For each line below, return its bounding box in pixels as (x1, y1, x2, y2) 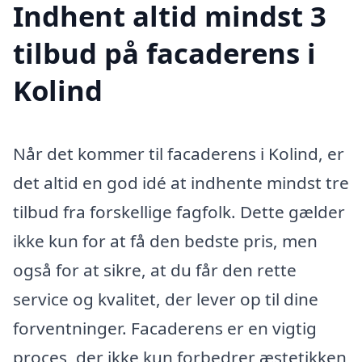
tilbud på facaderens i (13, 33, 316, 72)
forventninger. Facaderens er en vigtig (13, 316, 317, 339)
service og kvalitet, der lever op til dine (13, 287, 318, 310)
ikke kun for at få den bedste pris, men (13, 229, 318, 252)
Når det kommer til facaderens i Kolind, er (13, 141, 344, 165)
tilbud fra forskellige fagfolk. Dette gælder (13, 200, 345, 223)
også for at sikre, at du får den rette (13, 258, 297, 281)
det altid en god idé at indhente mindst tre (13, 170, 349, 194)
